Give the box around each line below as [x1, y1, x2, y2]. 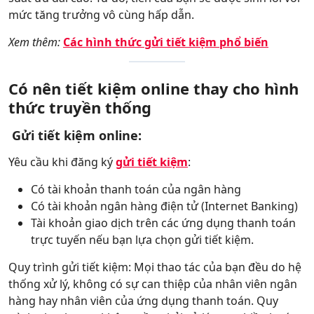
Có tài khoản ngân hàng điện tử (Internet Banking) [31, 198, 301, 214]
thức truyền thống [8, 97, 151, 118]
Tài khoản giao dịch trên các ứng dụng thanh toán [31, 215, 296, 231]
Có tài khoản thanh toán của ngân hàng [31, 182, 244, 197]
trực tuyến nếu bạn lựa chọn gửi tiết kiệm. [31, 232, 254, 247]
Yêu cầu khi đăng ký [8, 154, 116, 170]
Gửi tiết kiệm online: [8, 127, 142, 144]
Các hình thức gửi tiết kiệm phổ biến [63, 34, 268, 50]
